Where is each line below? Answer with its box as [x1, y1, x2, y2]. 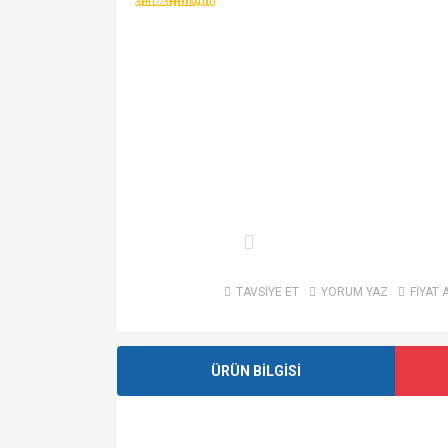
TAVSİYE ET [235, 285, 299, 300]
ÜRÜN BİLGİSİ [210, 362, 301, 379]
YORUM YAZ [320, 285, 388, 300]
